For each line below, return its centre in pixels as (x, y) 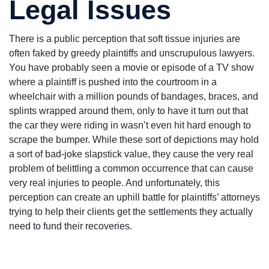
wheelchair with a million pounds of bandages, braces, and (134, 97)
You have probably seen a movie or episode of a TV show (131, 68)
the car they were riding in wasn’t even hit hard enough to (130, 125)
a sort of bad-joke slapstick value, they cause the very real (131, 154)
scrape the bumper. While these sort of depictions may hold (134, 140)
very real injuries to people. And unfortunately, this (114, 183)
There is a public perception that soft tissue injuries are (125, 39)
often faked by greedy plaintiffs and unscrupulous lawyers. (132, 53)
